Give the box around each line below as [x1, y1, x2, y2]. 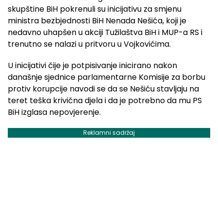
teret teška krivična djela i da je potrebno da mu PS [8, 95, 202, 107]
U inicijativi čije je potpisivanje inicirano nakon [8, 60, 177, 72]
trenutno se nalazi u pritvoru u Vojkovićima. [8, 38, 171, 50]
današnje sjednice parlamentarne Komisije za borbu [8, 72, 205, 83]
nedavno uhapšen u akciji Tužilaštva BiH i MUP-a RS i [8, 27, 202, 38]
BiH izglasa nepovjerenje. [8, 107, 101, 118]
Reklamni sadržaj [83, 128, 135, 137]
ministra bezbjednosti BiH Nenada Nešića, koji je [8, 15, 186, 27]
